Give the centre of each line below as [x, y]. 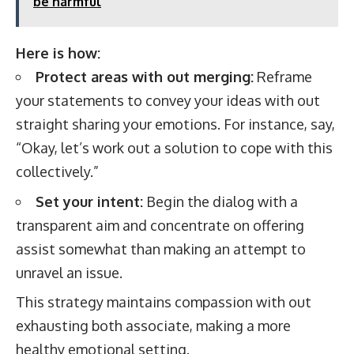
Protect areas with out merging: [145, 77]
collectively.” [57, 171]
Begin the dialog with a [220, 201]
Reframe [283, 77]
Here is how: [58, 53]
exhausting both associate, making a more [153, 326]
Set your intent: [89, 201]
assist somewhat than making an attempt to [161, 249]
